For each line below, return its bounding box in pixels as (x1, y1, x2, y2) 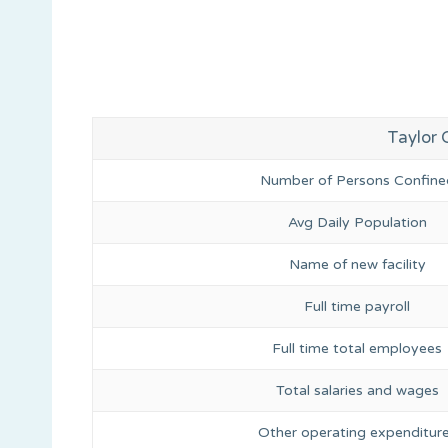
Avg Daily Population (287, 213, 427, 231)
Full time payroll (304, 297, 410, 315)
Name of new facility (288, 255, 426, 273)
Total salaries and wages (275, 381, 439, 399)
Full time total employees (272, 339, 442, 357)
